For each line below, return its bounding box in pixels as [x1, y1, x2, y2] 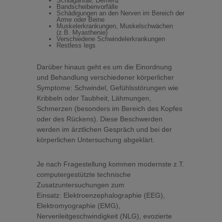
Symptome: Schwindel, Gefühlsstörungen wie [37, 84, 178, 92]
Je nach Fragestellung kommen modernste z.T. [37, 160, 184, 168]
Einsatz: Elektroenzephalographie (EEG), [37, 191, 165, 199]
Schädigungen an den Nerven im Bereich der [56, 9, 184, 17]
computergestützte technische [37, 170, 131, 178]
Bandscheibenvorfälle [56, 3, 118, 10]
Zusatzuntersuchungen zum [37, 181, 124, 189]
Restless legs [56, 42, 96, 49]
